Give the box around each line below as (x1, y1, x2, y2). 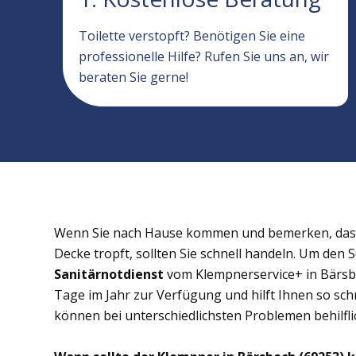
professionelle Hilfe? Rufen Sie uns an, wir (79, 48, 330, 65)
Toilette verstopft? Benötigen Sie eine (79, 27, 306, 44)
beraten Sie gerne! (79, 68, 189, 86)
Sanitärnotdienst (54, 265, 164, 283)
